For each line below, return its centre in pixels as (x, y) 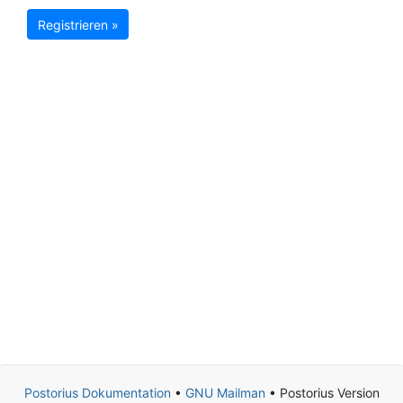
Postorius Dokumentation (97, 393)
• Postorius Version (322, 393)
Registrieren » (78, 24)
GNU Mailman (225, 393)
